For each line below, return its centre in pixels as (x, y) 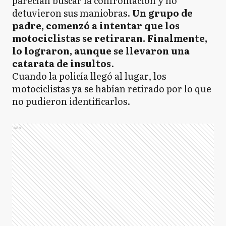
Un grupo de (162, 13)
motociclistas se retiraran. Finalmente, (110, 38)
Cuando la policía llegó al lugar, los (89, 76)
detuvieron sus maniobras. (72, 13)
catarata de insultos (62, 63)
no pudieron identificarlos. (72, 101)
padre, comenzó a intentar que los (96, 25)
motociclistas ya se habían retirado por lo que (112, 88)
